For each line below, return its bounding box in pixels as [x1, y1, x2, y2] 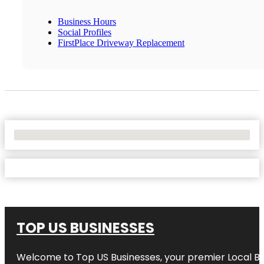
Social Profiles [58, 27, 111, 37]
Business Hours [58, 16, 116, 27]
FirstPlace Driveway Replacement [58, 37, 184, 48]
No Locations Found [14, 129, 91, 140]
